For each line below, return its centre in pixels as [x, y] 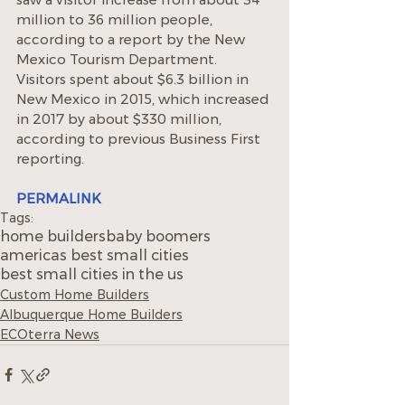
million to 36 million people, [116, 19]
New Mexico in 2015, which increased [145, 99]
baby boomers [158, 236]
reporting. [50, 158]
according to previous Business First [140, 138]
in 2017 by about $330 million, [121, 118]
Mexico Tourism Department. [118, 59]
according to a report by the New [132, 39]
